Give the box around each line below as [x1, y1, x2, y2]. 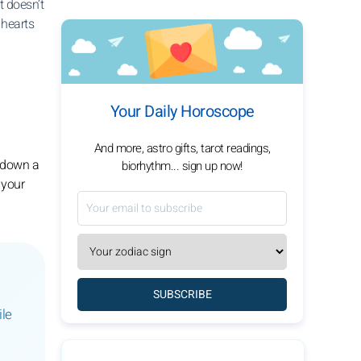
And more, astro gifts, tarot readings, [93, 139, 271, 157]
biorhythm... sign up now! [122, 157, 243, 175]
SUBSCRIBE [152, 286, 212, 303]
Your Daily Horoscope [110, 100, 255, 123]
